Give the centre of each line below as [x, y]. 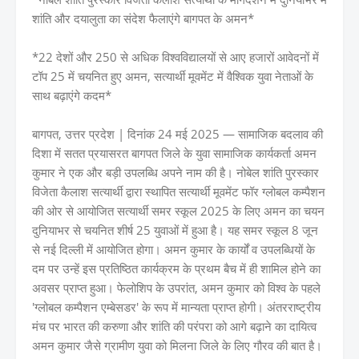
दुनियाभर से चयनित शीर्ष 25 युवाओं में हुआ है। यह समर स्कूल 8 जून [175, 230]
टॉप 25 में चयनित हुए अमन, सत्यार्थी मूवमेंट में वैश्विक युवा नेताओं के [173, 76]
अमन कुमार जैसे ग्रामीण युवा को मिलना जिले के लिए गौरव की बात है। [177, 345]
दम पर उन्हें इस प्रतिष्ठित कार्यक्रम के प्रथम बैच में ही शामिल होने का [176, 268]
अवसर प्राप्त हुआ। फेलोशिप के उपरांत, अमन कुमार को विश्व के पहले [176, 288]
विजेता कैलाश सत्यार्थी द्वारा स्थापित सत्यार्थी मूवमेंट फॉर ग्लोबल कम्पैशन [179, 192]
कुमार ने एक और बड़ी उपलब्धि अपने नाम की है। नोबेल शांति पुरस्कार [175, 172]
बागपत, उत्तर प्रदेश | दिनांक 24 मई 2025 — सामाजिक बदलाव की [177, 134]
